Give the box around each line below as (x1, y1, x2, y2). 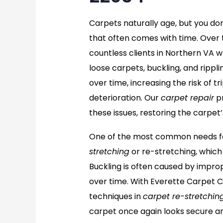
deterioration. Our (89, 92, 161, 104)
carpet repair (160, 92, 214, 104)
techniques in (89, 191, 143, 203)
